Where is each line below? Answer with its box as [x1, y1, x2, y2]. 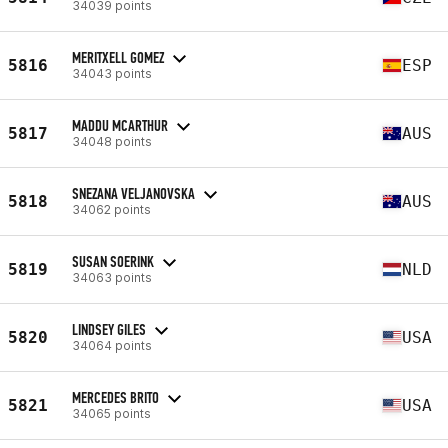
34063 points [72, 269, 152, 285]
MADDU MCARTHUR [72, 115, 168, 135]
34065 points [72, 405, 151, 421]
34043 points [72, 65, 152, 81]
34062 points [72, 201, 151, 217]
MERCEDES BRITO [72, 387, 159, 407]
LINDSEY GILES [72, 319, 146, 339]
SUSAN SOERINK [72, 251, 154, 271]
